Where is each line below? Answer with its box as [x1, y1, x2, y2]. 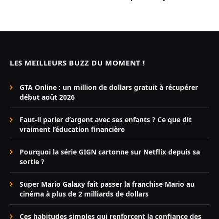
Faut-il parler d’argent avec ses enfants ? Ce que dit [20, 114, 192, 124]
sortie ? [20, 156, 44, 166]
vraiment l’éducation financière [20, 124, 125, 134]
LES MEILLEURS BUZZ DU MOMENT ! [10, 57, 145, 67]
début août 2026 [20, 92, 75, 102]
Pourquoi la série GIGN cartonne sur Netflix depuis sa [20, 147, 200, 156]
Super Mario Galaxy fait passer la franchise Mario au [20, 179, 195, 189]
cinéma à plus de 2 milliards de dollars [20, 189, 149, 198]
